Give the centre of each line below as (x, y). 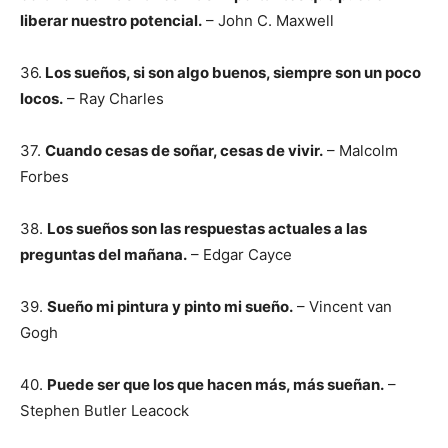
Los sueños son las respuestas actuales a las (207, 228)
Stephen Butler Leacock (104, 410)
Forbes (44, 176)
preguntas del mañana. (103, 254)
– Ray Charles (113, 98)
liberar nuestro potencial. (111, 20)
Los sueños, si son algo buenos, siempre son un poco (231, 72)
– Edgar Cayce (239, 254)
